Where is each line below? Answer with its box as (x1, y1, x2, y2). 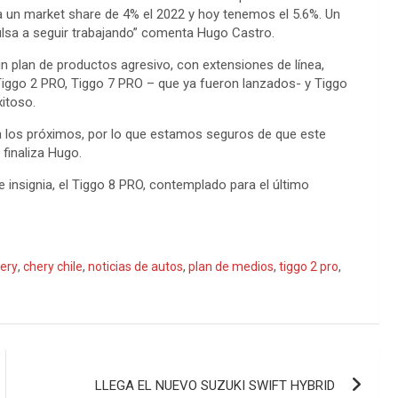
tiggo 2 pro (279, 259, 338, 274)
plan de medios (188, 259, 274, 274)
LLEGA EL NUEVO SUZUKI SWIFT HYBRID (95, 377, 336, 394)
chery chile (23, 259, 83, 274)
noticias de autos (88, 259, 183, 274)
